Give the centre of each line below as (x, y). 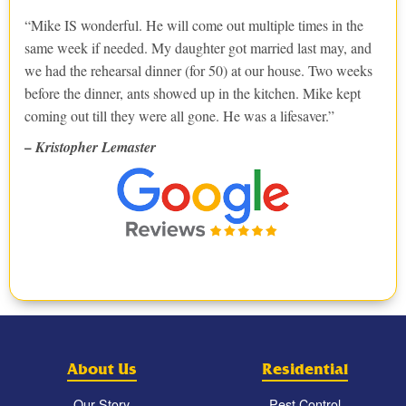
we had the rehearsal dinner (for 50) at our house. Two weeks (198, 70)
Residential (304, 370)
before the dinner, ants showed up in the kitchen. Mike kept (193, 92)
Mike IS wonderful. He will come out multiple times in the (197, 24)
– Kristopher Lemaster (90, 146)
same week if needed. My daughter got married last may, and (198, 47)
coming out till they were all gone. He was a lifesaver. (176, 115)
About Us (101, 370)
